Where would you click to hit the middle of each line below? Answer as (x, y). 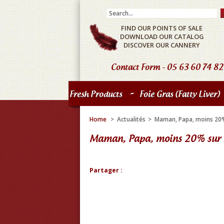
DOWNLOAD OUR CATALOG (162, 36)
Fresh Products (95, 94)
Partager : (106, 170)
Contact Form (135, 67)
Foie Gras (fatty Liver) (179, 94)
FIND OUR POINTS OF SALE (162, 28)
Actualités (131, 119)
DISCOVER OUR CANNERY (162, 45)
